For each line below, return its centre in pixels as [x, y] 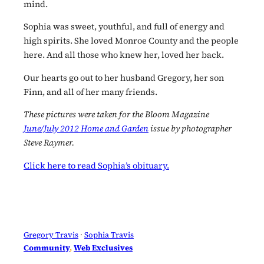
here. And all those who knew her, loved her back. [124, 55]
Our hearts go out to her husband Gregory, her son [124, 77]
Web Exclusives [103, 248]
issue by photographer [190, 129]
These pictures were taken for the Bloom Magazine [116, 115]
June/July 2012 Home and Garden [86, 129]
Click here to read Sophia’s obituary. [96, 165]
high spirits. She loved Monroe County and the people [131, 41]
